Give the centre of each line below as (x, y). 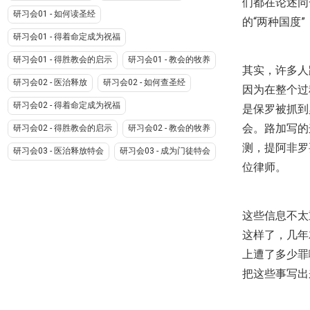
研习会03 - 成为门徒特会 (165, 151)
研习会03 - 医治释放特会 (58, 151)
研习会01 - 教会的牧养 (169, 60)
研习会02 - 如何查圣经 (144, 83)
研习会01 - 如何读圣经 (54, 14)
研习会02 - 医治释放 (50, 83)
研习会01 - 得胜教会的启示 (62, 60)
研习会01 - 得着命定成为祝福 (66, 37)
